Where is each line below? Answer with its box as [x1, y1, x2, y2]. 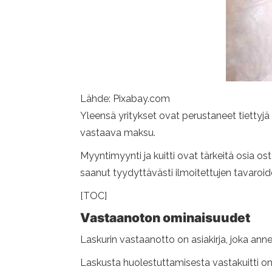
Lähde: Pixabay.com [80, 93, 170, 104]
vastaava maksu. [80, 127, 155, 138]
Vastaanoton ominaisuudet [80, 210, 250, 225]
